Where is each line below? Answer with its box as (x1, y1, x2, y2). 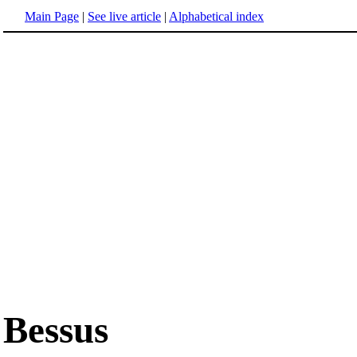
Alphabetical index (169, 10, 264, 23)
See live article (88, 10, 161, 23)
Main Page (25, 10, 79, 23)
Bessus (3, 309, 108, 351)
